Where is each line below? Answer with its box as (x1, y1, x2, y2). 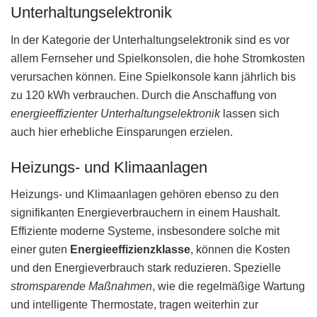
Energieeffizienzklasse (70, 243, 190, 256)
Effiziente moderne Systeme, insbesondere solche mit (11, 225, 279, 238)
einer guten (11, 243, 70, 256)
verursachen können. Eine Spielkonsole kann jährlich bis (11, 70, 296, 83)
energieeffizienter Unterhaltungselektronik (11, 107, 220, 120)
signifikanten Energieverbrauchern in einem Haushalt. (11, 207, 280, 219)
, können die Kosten (190, 243, 290, 256)
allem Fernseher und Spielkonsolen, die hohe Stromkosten (11, 52, 305, 64)
